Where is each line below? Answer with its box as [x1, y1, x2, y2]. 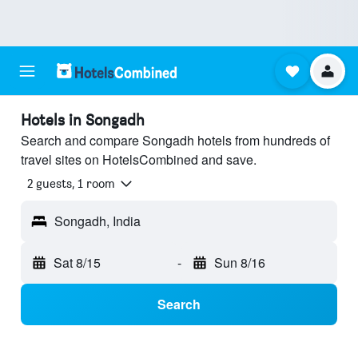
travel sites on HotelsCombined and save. [21, 150, 257, 169]
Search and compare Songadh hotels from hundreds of [21, 131, 330, 149]
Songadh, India [54, 212, 141, 231]
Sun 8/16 [213, 253, 265, 272]
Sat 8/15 [54, 253, 101, 272]
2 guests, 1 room [27, 176, 115, 192]
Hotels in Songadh [21, 110, 145, 129]
